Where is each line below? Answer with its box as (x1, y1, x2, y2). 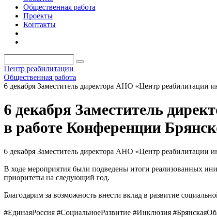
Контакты (23, 20, 56, 29)
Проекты (23, 12, 53, 20)
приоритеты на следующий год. (4, 173, 109, 182)
